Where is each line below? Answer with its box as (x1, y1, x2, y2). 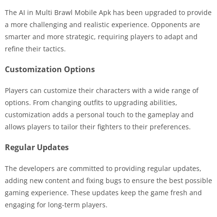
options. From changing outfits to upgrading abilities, (5, 97, 177, 107)
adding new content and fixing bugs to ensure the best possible (5, 175, 212, 185)
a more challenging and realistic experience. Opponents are (5, 19, 200, 29)
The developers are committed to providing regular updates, (5, 163, 201, 173)
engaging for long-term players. (5, 200, 108, 209)
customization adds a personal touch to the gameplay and (5, 109, 194, 119)
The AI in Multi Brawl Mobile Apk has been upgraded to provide (5, 7, 212, 17)
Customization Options (5, 63, 95, 75)
